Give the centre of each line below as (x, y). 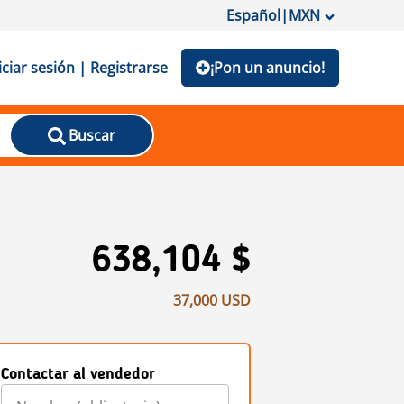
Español (253, 15)
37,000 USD (212, 301)
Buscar (92, 135)
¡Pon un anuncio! (267, 68)
